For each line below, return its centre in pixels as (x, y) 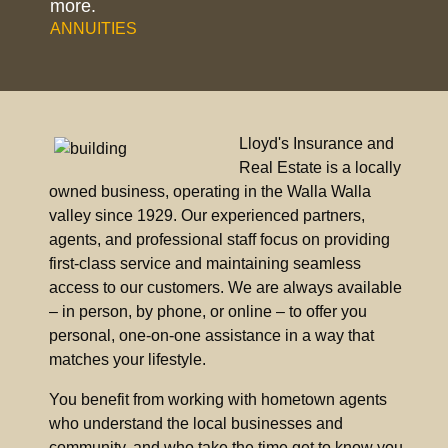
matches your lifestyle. (127, 359)
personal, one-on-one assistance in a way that (211, 335)
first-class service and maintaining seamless (205, 263)
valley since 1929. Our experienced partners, (207, 215)
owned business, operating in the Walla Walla (210, 191)
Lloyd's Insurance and (316, 143)
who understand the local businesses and (196, 423)
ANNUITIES (93, 28)
